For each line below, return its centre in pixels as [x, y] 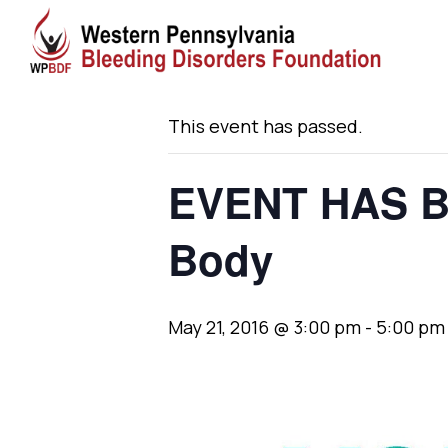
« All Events [213, 55]
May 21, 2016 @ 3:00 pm [264, 327]
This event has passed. [265, 126]
